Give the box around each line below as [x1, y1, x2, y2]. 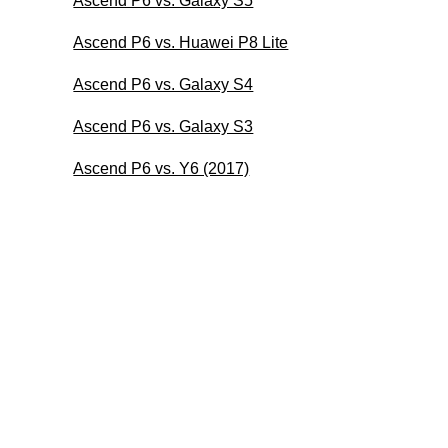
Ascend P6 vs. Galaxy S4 [73, 75, 254, 93]
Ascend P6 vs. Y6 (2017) [73, 159, 250, 177]
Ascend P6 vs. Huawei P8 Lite [73, 33, 289, 51]
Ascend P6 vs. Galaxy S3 [73, 117, 254, 135]
